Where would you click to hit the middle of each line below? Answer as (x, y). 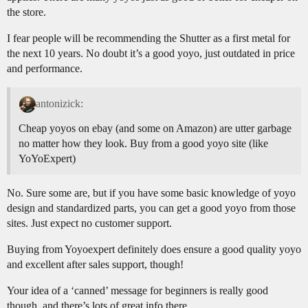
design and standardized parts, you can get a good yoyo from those (151, 208)
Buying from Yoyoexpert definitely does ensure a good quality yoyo (154, 250)
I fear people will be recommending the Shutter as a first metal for (148, 38)
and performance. (45, 69)
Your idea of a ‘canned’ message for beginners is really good (137, 291)
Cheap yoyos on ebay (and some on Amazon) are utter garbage (155, 129)
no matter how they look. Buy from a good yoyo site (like (143, 144)
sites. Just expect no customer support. (89, 223)
